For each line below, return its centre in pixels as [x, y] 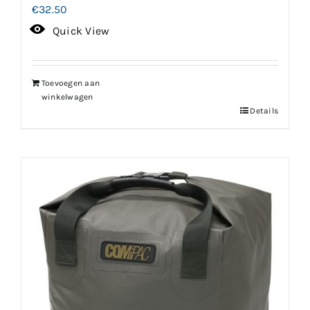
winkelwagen [67, 97]
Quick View [81, 30]
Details [264, 110]
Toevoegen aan [71, 83]
